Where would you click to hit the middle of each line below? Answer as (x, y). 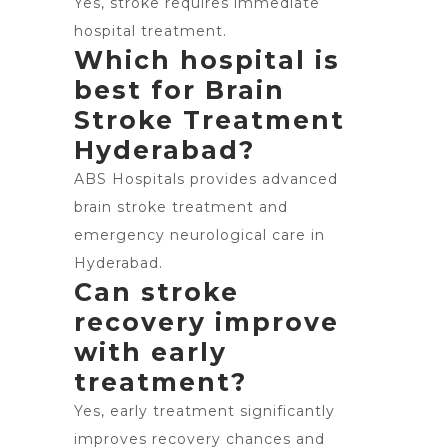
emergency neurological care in (199, 235)
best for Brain (179, 90)
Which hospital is (207, 60)
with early (150, 352)
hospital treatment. (150, 31)
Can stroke (156, 292)
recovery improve (206, 322)
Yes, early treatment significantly (204, 411)
